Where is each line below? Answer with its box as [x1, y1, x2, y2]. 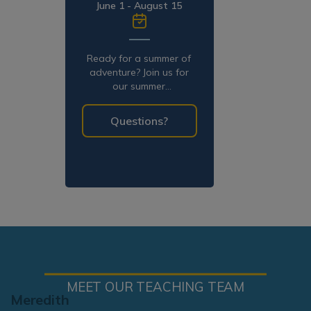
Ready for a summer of [87, 51, 192, 65]
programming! [108, 93, 171, 106]
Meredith [10, 290, 69, 308]
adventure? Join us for [90, 65, 189, 78]
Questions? [110, 113, 168, 128]
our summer [112, 79, 166, 92]
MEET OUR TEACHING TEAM [67, 278, 244, 295]
